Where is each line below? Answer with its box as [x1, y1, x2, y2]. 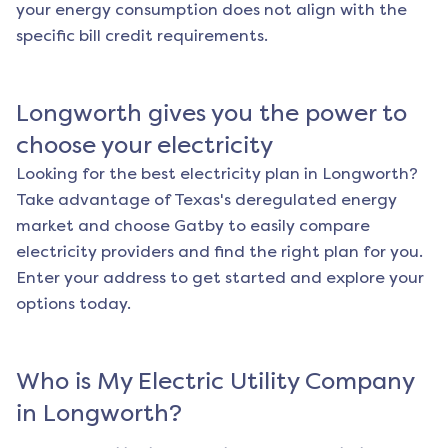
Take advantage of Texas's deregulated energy [16, 190, 397, 210]
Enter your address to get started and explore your [16, 268, 424, 288]
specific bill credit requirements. [16, 26, 268, 46]
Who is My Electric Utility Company [16, 367, 414, 396]
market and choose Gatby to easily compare [16, 216, 370, 236]
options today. [16, 294, 131, 314]
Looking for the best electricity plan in [16, 164, 322, 184]
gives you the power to [142, 99, 407, 128]
